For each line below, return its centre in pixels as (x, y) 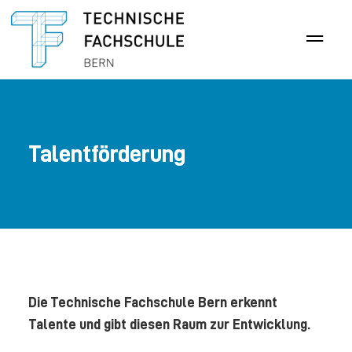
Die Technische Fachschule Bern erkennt (152, 302)
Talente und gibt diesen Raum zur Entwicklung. (169, 324)
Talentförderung (106, 154)
